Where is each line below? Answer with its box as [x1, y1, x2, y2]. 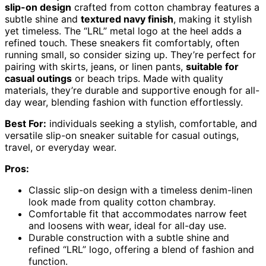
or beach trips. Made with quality [72, 72, 223, 84]
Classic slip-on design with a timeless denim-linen [28, 183, 252, 196]
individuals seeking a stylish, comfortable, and [46, 117, 257, 129]
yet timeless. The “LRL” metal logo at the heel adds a [5, 24, 242, 37]
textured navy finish [81, 12, 173, 25]
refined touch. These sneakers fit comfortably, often [5, 36, 239, 49]
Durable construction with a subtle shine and [28, 231, 229, 243]
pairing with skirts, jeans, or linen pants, [5, 60, 186, 72]
